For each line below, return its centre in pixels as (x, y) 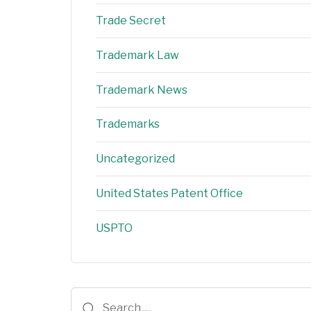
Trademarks (128, 124)
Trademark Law (137, 55)
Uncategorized (135, 159)
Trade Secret (131, 20)
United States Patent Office (169, 193)
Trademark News (142, 90)
